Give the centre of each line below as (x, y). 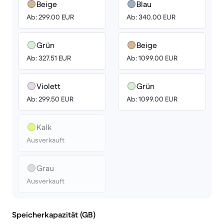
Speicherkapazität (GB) (54, 214)
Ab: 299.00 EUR (50, 17)
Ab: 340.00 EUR (151, 17)
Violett (48, 86)
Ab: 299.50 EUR (50, 99)
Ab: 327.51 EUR (49, 58)
